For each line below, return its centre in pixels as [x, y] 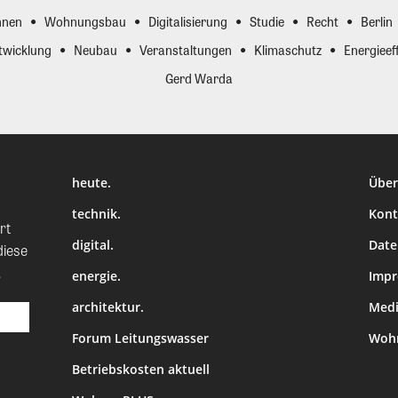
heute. [92, 183]
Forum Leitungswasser [141, 338]
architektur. [108, 307]
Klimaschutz [288, 50]
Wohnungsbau [85, 22]
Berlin [376, 22]
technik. [97, 214]
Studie [267, 22]
